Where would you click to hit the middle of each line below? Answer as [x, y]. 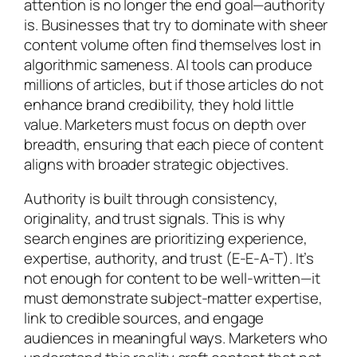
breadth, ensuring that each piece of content [174, 144]
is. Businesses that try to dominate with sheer [176, 24]
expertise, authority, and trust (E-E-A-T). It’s [169, 259]
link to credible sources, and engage [144, 318]
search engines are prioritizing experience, [166, 239]
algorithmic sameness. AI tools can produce [168, 64]
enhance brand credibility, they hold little [159, 104]
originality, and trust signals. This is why [155, 219]
